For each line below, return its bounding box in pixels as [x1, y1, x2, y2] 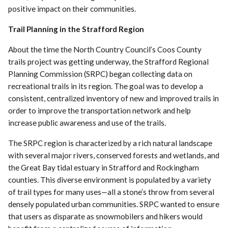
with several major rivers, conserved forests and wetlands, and [8, 150, 220, 160]
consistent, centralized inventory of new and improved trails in [8, 93, 219, 103]
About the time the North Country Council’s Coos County [8, 44, 202, 54]
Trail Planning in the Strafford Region [8, 24, 145, 34]
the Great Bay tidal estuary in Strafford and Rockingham [8, 162, 199, 172]
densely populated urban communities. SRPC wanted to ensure [8, 199, 220, 209]
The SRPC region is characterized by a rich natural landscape [8, 138, 213, 148]
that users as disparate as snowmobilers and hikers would [8, 211, 203, 221]
